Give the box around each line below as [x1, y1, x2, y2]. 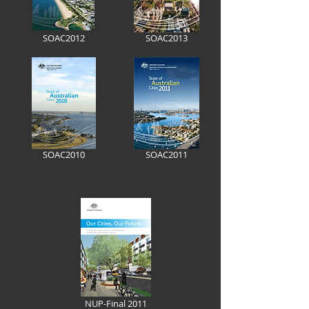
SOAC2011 [145, 148, 188, 161]
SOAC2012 [42, 32, 85, 44]
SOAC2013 [146, 32, 188, 44]
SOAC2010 [43, 148, 85, 161]
